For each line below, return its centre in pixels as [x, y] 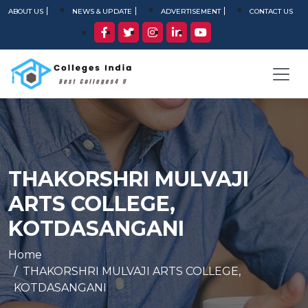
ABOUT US [26, 11]
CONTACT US [271, 11]
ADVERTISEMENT [191, 11]
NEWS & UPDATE [102, 11]
